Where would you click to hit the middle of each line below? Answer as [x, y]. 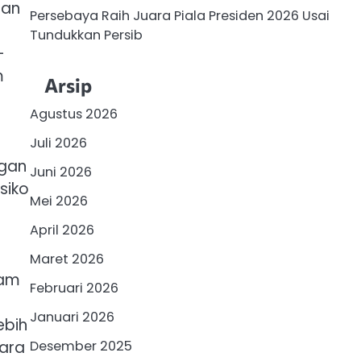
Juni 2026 [60, 172]
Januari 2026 [72, 317]
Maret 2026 [66, 259]
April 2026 [62, 230]
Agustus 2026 [73, 114]
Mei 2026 [58, 201]
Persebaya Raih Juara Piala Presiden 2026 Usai [179, 16]
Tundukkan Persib [86, 35]
